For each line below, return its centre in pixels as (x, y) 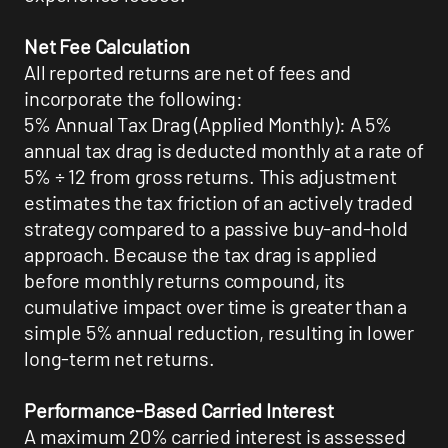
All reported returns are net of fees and (188, 72)
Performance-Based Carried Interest (179, 410)
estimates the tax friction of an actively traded (218, 202)
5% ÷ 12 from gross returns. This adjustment (210, 176)
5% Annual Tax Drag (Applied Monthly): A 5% (208, 124)
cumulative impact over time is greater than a (216, 306)
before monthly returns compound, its (185, 280)
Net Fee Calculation (107, 46)
